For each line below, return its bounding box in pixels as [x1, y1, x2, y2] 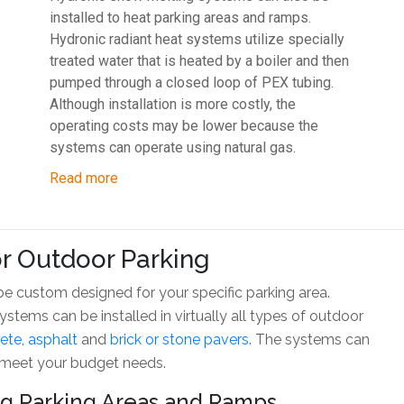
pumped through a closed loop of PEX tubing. [49, 73, 334, 91]
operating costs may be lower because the [49, 116, 318, 134]
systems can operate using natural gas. [49, 138, 296, 156]
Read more [49, 169, 118, 187]
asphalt [28, 330, 78, 348]
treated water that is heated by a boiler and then [49, 51, 349, 69]
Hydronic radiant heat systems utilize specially [49, 30, 344, 48]
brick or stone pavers [110, 330, 249, 348]
